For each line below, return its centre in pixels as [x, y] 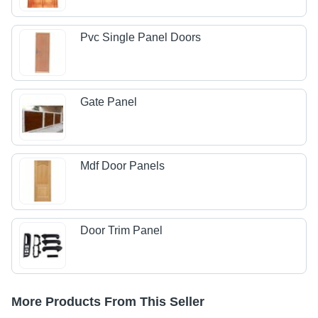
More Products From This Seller [108, 302]
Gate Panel [109, 102]
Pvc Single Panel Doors [141, 38]
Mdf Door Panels [123, 166]
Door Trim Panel [122, 230]
